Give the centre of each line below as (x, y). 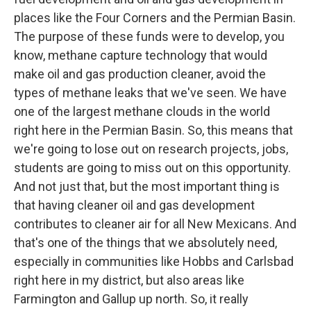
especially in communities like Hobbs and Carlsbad (154, 262)
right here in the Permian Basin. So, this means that (153, 131)
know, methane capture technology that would (141, 56)
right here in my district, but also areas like (129, 280)
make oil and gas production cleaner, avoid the (140, 74)
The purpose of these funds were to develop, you (149, 37)
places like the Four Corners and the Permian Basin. (155, 18)
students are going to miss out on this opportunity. (152, 168)
